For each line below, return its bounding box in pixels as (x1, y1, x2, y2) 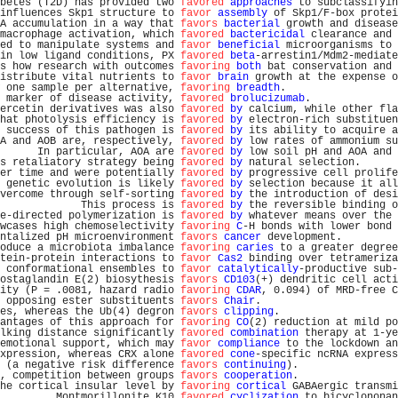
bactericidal (230, 28, 305, 41)
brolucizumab (230, 92, 305, 105)
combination (230, 327, 298, 339)
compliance (218, 338, 280, 350)
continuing (224, 359, 286, 371)
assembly (218, 7, 267, 20)
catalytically (218, 263, 298, 275)
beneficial (218, 39, 280, 52)
